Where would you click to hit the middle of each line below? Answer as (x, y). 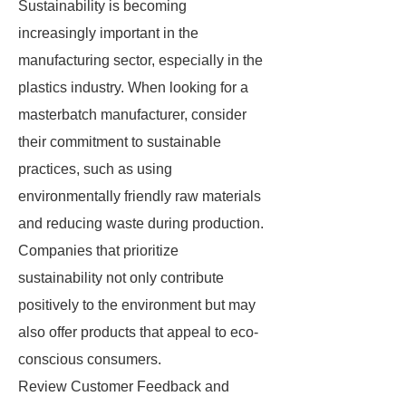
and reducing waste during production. (141, 223)
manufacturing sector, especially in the (140, 60)
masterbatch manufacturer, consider (132, 115)
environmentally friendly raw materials (140, 196)
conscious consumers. (90, 359)
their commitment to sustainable (120, 142)
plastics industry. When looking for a (133, 87)
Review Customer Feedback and (124, 387)
